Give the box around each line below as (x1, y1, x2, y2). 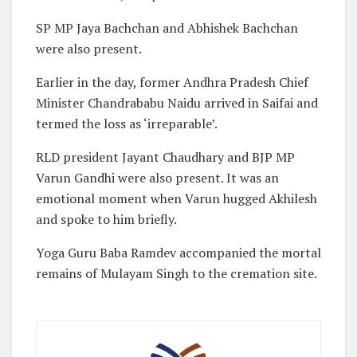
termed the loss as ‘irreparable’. (36, 114, 218, 132)
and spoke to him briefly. (36, 210, 177, 228)
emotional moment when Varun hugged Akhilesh (36, 189, 317, 207)
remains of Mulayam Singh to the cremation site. (36, 264, 317, 282)
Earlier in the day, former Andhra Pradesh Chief (36, 73, 308, 91)
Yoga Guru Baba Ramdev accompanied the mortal (36, 243, 321, 261)
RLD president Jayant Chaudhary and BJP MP (36, 147, 295, 166)
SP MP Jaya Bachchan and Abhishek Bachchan (36, 18, 298, 37)
